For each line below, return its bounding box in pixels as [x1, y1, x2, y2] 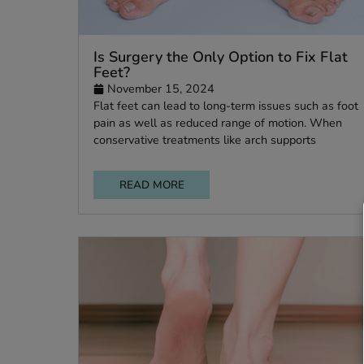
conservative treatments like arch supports [103, 227, 352, 246]
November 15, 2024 [119, 170, 239, 189]
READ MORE [132, 277, 205, 295]
